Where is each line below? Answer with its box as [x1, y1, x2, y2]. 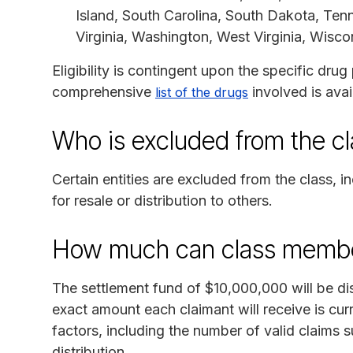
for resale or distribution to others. [52, 191, 273, 209]
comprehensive [52, 83, 155, 100]
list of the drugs [155, 84, 248, 100]
